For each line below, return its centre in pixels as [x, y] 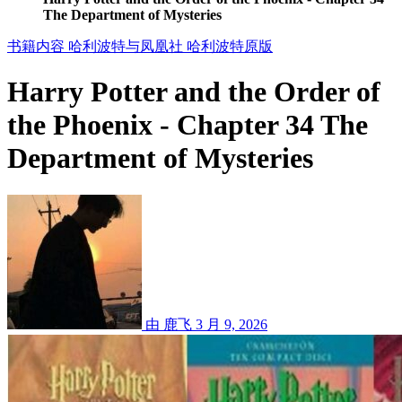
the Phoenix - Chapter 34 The [188, 125]
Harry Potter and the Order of [194, 92]
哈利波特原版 [230, 46]
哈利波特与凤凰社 [127, 46]
